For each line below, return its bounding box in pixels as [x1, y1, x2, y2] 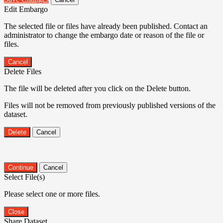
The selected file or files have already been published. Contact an [4, 21, 208, 30]
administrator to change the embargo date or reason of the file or [4, 30, 204, 39]
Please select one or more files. [4, 189, 100, 198]
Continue [8, 163, 33, 171]
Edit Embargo [4, 4, 48, 13]
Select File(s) [4, 172, 45, 181]
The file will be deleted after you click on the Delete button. [4, 84, 191, 93]
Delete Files [4, 67, 41, 76]
